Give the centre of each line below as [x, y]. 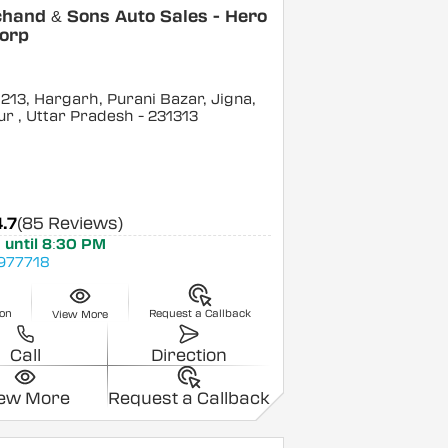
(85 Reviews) [69, 223]
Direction [188, 356]
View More [80, 315]
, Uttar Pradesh [75, 117]
